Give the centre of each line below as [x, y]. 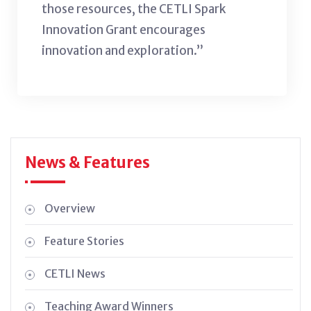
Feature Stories [84, 241]
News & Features [87, 162]
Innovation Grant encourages [124, 30]
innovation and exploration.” [124, 50]
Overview [70, 208]
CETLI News [75, 273]
